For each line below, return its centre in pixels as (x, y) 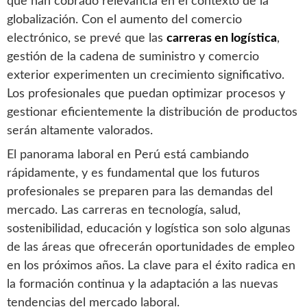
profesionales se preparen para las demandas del (140, 192)
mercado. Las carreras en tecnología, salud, (124, 210)
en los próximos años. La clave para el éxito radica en (151, 266)
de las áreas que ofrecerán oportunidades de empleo (151, 247)
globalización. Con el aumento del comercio (124, 20)
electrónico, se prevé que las (87, 38)
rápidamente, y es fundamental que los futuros (133, 173)
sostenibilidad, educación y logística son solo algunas (149, 229)
